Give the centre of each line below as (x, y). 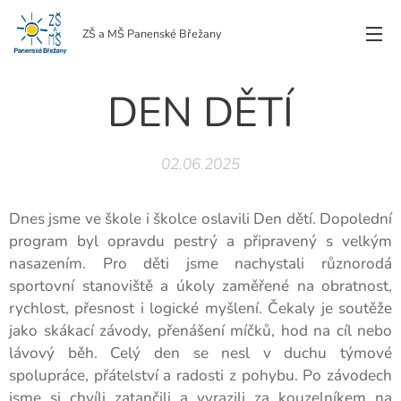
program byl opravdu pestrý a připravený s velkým (200, 241)
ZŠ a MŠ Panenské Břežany (152, 34)
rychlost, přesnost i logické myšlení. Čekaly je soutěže (200, 308)
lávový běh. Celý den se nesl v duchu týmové (200, 353)
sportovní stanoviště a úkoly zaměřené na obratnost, (200, 286)
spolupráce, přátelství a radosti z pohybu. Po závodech (200, 375)
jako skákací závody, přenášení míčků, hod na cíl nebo (200, 331)
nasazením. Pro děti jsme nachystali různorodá (200, 264)
